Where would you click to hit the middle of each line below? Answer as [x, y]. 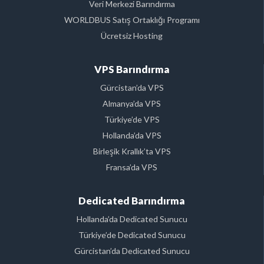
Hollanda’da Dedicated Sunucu [132, 219]
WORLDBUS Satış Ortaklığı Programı [132, 20]
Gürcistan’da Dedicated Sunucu [132, 251]
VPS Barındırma [132, 70]
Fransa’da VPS [132, 167]
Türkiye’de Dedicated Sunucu [132, 235]
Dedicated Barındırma [132, 201]
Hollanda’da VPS [132, 136]
